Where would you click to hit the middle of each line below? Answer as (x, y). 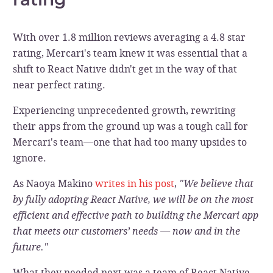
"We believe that (215, 183)
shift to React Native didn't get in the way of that (125, 69)
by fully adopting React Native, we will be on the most (133, 199)
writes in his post (134, 183)
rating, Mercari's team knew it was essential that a (130, 53)
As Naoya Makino (54, 183)
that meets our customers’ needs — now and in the (126, 231)
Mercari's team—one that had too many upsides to (129, 142)
